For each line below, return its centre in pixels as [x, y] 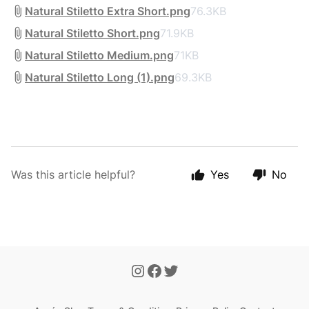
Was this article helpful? [73, 175]
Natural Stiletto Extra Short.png [108, 11]
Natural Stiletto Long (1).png [100, 77]
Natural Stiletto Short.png [92, 33]
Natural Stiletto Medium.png [99, 55]
